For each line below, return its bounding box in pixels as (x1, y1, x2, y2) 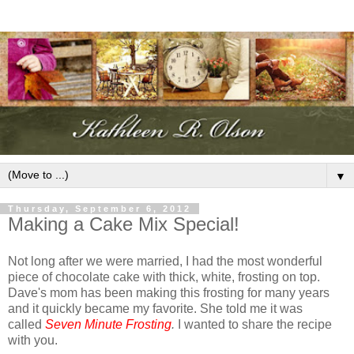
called (8, 318, 45, 332)
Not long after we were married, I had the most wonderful (8, 254, 322, 269)
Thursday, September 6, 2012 (8, 203, 191, 213)
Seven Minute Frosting (45, 318, 171, 332)
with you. (8, 333, 58, 348)
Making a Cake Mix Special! (8, 213, 239, 235)
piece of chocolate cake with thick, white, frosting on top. (8, 270, 320, 284)
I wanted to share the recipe (178, 318, 332, 332)
